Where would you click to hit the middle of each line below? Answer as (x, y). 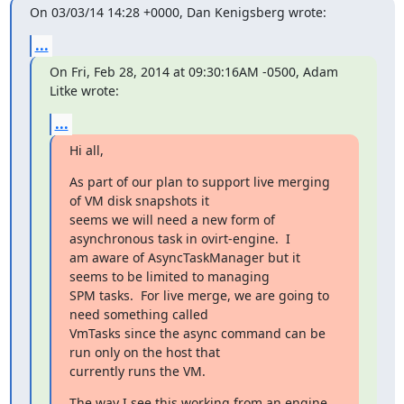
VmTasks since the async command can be (197, 333)
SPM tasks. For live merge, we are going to (199, 295)
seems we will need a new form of (172, 219)
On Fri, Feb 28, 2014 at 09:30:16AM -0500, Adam (193, 71)
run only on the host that (144, 352)
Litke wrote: (84, 90)
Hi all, (86, 150)
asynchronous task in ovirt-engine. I (179, 238)
